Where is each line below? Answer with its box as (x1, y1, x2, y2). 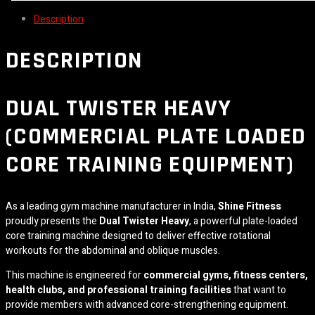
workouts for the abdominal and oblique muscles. (6, 243, 220, 258)
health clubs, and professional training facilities (6, 282, 231, 297)
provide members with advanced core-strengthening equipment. (6, 297, 288, 312)
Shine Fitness (218, 198, 281, 214)
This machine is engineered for (6, 267, 143, 283)
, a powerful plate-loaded (189, 213, 297, 229)
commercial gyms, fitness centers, (143, 267, 308, 283)
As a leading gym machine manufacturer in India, (6, 198, 218, 214)
